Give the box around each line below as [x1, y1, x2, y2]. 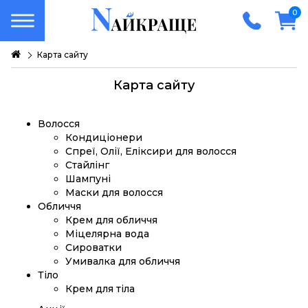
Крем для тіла [65, 283, 135, 295]
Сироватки [65, 241, 122, 254]
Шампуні [65, 173, 111, 185]
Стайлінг [65, 159, 109, 171]
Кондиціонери [65, 131, 142, 144]
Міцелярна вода [65, 228, 149, 240]
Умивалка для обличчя [65, 255, 180, 267]
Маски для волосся [65, 186, 163, 199]
